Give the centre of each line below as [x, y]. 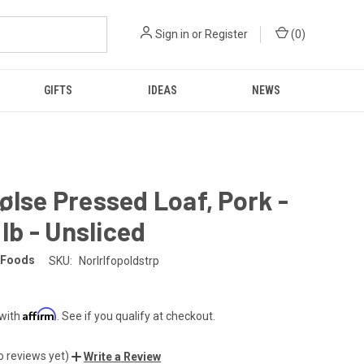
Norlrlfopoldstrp [119, 260]
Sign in [172, 34]
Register [226, 34]
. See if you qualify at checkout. [136, 316]
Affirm [40, 314]
